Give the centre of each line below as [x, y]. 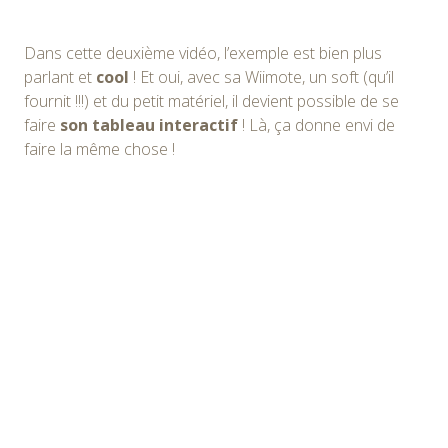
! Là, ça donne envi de [316, 124]
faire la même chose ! [99, 148]
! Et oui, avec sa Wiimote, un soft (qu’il [261, 76]
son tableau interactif [147, 124]
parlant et [60, 76]
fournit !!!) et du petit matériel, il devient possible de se [211, 100]
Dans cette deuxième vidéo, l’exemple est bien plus [203, 52]
